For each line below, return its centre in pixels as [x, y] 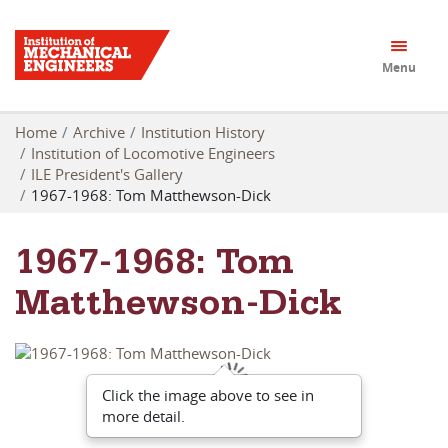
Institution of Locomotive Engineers [153, 152]
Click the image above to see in [208, 395]
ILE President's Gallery [107, 173]
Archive [99, 131]
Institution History [203, 131]
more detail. [143, 416]
